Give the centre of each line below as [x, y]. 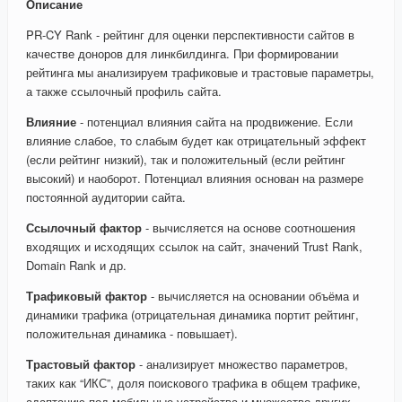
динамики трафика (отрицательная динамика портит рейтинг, [192, 315]
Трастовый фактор [81, 364]
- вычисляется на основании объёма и [253, 296]
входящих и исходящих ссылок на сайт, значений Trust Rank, [194, 247]
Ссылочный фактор [84, 228]
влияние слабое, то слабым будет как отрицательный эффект [196, 141]
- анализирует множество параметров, [242, 364]
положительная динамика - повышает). [132, 334]
